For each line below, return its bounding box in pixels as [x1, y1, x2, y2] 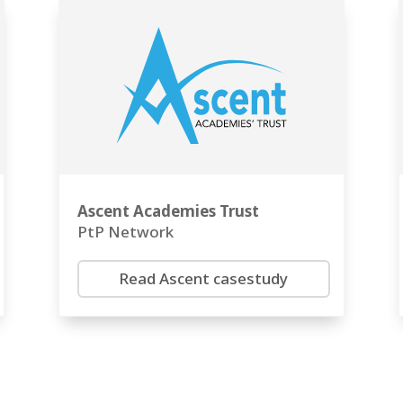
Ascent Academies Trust [76, 201, 259, 222]
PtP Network [76, 221, 174, 243]
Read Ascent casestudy [119, 268, 289, 290]
